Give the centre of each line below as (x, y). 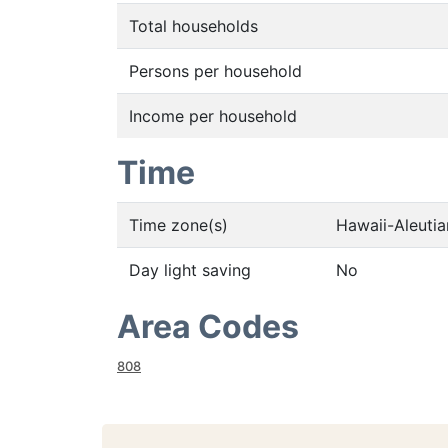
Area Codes (208, 326)
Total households (193, 26)
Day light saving (190, 270)
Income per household (213, 116)
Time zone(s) (178, 225)
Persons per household (215, 71)
